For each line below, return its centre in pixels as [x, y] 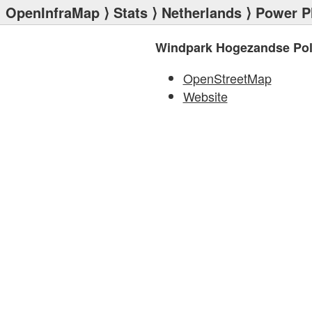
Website [205, 96]
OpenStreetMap [227, 78]
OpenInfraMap [53, 12]
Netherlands [202, 12]
